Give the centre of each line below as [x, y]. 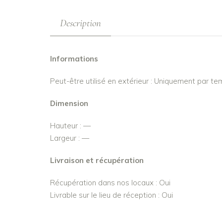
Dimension [69, 103]
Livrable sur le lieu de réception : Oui [111, 195]
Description [80, 23]
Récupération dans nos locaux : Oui [110, 182]
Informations [74, 58]
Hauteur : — [70, 125]
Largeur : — [69, 138]
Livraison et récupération [97, 160]
